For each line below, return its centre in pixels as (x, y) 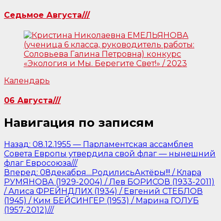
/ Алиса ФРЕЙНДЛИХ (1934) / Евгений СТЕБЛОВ (103, 191)
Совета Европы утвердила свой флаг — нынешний (110, 154)
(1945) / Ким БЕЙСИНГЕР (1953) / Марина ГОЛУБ (101, 201)
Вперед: (21, 173)
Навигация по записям (79, 123)
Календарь (27, 80)
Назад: (17, 145)
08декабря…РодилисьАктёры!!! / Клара (121, 173)
